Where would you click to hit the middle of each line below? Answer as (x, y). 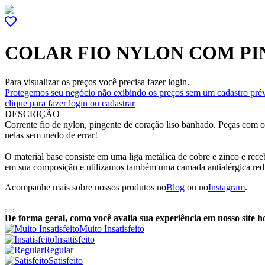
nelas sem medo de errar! (51, 135)
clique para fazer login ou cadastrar (70, 103)
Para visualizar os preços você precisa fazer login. (97, 82)
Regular (59, 250)
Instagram (227, 187)
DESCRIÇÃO (32, 114)
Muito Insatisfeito (112, 228)
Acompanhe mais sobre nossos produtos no (85, 187)
